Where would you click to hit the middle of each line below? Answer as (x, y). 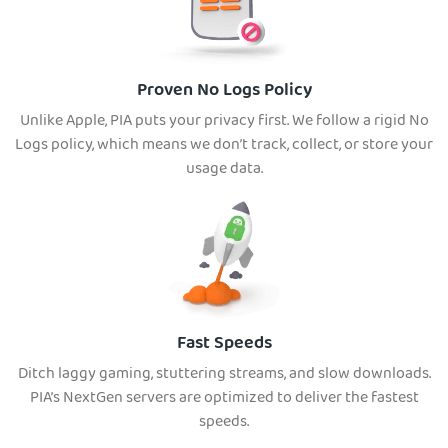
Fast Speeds (224, 345)
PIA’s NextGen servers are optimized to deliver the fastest (224, 399)
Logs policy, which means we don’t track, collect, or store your (224, 146)
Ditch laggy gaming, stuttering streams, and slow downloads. (224, 375)
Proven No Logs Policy (224, 92)
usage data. (224, 170)
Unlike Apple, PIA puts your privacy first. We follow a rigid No (224, 122)
